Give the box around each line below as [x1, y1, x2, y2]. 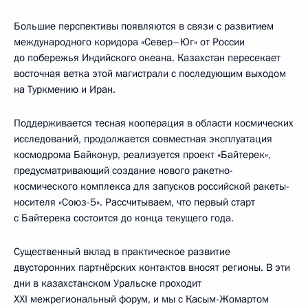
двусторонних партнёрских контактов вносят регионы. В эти [14, 260, 290, 274]
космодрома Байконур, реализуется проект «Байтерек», [14, 147, 271, 162]
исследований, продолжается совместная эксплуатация [14, 131, 272, 146]
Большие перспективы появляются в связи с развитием [14, 19, 274, 33]
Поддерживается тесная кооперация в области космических [14, 115, 294, 130]
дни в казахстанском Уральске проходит [14, 276, 201, 290]
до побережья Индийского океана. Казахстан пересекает [14, 50, 280, 65]
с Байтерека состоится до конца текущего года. [14, 210, 234, 225]
